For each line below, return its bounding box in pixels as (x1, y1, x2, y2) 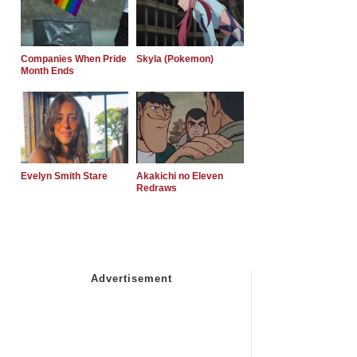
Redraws (136, 182, 177, 194)
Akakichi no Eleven (136, 170, 223, 182)
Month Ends (21, 65, 74, 76)
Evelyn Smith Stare (21, 170, 108, 182)
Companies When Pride (21, 53, 127, 65)
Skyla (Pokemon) (136, 53, 214, 65)
